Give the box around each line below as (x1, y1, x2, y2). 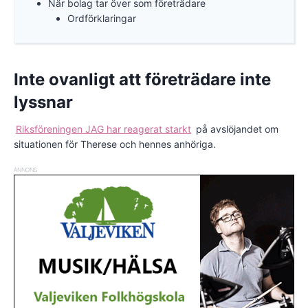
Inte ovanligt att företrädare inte (14, 69, 271, 90)
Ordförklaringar (67, 12, 136, 25)
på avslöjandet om (193, 123, 278, 135)
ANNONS (14, 166, 37, 174)
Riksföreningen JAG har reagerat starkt (16, 123, 191, 135)
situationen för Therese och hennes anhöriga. (14, 138, 216, 151)
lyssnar (14, 92, 73, 113)
